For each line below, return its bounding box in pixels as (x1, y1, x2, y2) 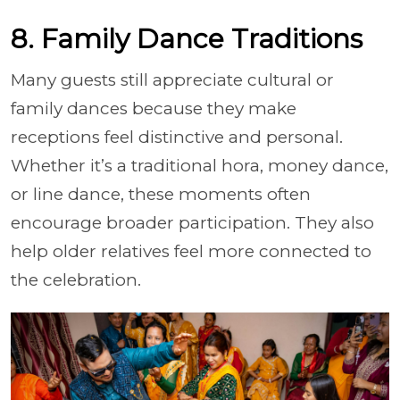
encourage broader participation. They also (11, 212, 374, 233)
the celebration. (11, 270, 141, 290)
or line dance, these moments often (11, 184, 311, 204)
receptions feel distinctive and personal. (11, 127, 343, 147)
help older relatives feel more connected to (11, 241, 371, 262)
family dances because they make (11, 98, 296, 119)
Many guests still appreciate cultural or (11, 70, 334, 90)
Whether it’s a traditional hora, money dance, (11, 155, 388, 176)
